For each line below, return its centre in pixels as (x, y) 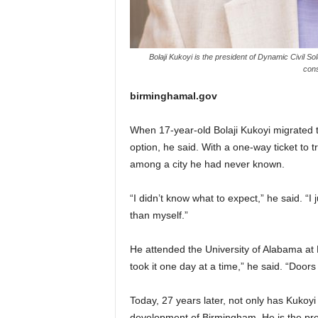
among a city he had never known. (207, 164)
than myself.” (159, 215)
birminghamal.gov (173, 96)
